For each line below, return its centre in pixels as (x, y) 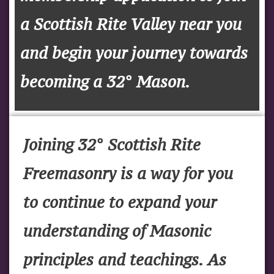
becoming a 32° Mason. (105, 82)
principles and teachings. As (125, 260)
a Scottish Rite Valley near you (131, 24)
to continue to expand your (120, 202)
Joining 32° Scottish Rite (112, 145)
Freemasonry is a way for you (128, 173)
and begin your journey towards (134, 53)
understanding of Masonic (117, 231)
